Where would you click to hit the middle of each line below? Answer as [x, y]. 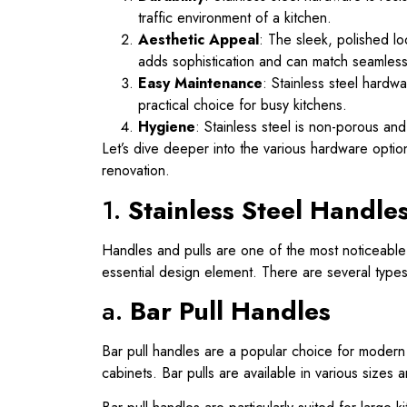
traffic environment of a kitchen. [235, 18]
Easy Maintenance [200, 84]
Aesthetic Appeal [199, 40]
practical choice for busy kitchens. [243, 105]
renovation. [136, 171]
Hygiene [167, 127]
